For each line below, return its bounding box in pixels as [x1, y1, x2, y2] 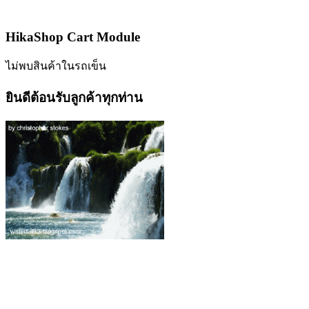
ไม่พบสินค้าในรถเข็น [6, 60, 106, 72]
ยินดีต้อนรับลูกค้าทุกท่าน [6, 90, 143, 106]
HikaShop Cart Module [6, 29, 140, 44]
